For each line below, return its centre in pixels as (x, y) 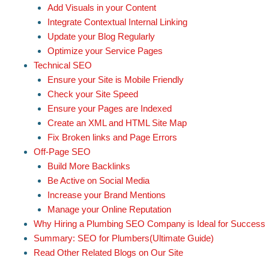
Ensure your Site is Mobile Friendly (115, 79)
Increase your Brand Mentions (107, 195)
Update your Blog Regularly (102, 36)
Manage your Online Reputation (109, 209)
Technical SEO (63, 65)
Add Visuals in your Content (103, 7)
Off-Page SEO (62, 151)
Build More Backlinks (89, 166)
